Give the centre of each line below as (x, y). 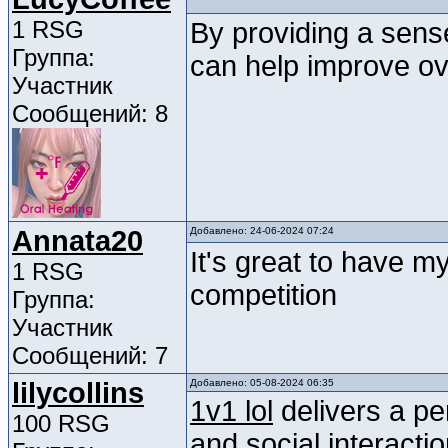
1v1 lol (231, 411)
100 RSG (61, 424)
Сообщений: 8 (90, 114)
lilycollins (78, 393)
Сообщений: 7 (90, 356)
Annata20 (77, 241)
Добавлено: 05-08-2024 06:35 (262, 383)
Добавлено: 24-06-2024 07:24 (262, 231)
